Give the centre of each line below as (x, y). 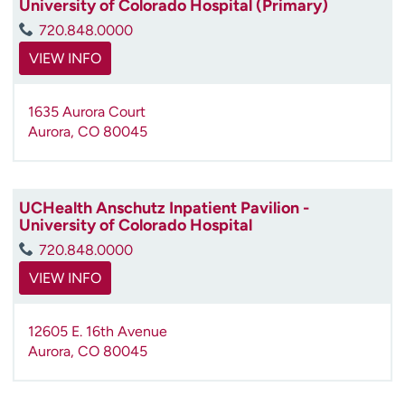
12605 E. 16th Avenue (98, 331)
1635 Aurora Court (87, 111)
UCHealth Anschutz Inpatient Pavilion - (164, 207)
